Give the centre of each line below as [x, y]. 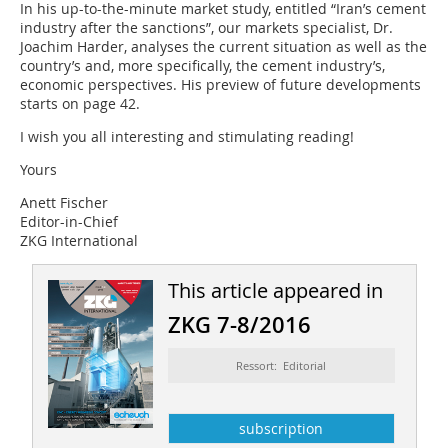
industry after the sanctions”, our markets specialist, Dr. [206, 27]
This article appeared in [275, 290]
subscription [281, 428]
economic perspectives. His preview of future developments [220, 84]
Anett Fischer [64, 202]
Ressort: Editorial [281, 365]
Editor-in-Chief [69, 221]
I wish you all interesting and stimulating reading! [187, 136]
